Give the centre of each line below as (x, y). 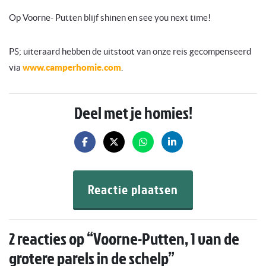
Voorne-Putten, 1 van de (166, 238)
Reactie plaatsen (133, 189)
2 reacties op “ (51, 238)
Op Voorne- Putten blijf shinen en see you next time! (110, 17)
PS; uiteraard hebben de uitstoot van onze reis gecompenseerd (130, 51)
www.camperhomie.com (72, 67)
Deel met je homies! (133, 112)
